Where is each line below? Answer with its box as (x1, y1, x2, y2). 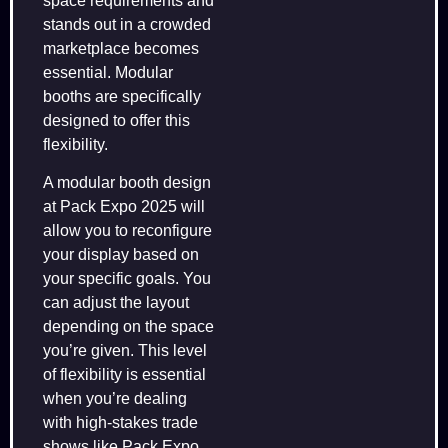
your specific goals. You (43, 269, 211, 287)
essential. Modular (43, 63, 173, 81)
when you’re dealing (43, 389, 187, 407)
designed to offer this (43, 111, 190, 129)
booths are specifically (43, 87, 201, 105)
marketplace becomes (43, 39, 199, 57)
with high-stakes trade (43, 413, 198, 431)
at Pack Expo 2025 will (43, 197, 205, 215)
